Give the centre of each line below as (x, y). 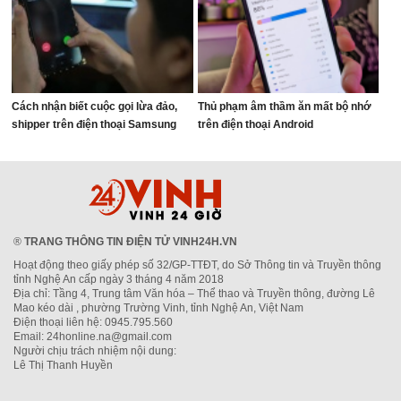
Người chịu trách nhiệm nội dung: (95, 351)
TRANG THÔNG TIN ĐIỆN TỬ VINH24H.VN (131, 242)
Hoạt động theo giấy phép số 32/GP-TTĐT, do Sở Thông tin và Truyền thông (197, 265)
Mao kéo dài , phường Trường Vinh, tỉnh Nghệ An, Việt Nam (158, 308)
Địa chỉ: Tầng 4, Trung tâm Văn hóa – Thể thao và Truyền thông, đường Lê (194, 294)
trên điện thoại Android (255, 124)
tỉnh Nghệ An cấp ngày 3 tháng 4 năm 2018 (119, 279)
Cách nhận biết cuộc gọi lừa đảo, (95, 107)
